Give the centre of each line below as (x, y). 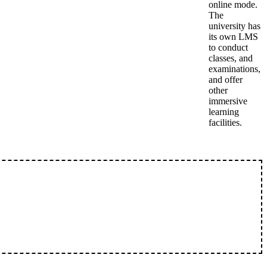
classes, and (231, 58)
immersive (228, 101)
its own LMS (233, 37)
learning (224, 112)
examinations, (235, 69)
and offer (226, 80)
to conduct (228, 47)
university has (235, 26)
